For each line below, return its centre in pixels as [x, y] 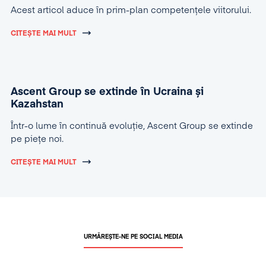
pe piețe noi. [37, 139]
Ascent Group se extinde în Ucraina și [107, 92]
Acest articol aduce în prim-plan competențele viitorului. [131, 10]
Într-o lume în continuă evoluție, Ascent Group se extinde [132, 126]
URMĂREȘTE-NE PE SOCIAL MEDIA [133, 237]
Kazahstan [37, 104]
